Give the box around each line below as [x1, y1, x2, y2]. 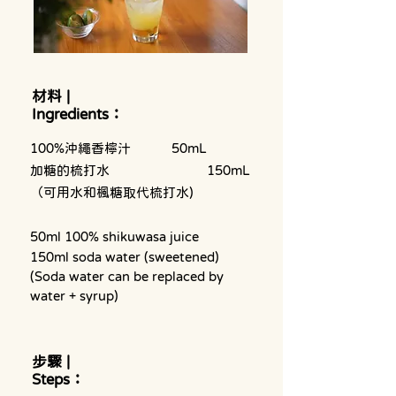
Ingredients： [32, 107, 127, 122]
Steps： [32, 372, 85, 387]
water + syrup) [30, 289, 118, 302]
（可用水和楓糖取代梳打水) [30, 186, 194, 199]
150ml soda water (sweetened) [30, 250, 219, 263]
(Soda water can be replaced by [30, 270, 227, 283]
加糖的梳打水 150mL [207, 164, 249, 177]
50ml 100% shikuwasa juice [30, 230, 199, 243]
